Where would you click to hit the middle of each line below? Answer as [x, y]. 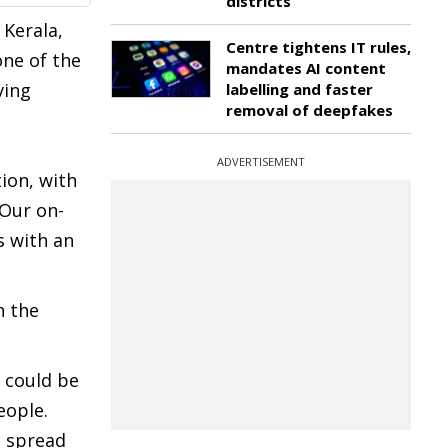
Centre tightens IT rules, [318, 47]
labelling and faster [299, 89]
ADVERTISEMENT [261, 161]
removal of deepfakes [309, 110]
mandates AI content [306, 68]
